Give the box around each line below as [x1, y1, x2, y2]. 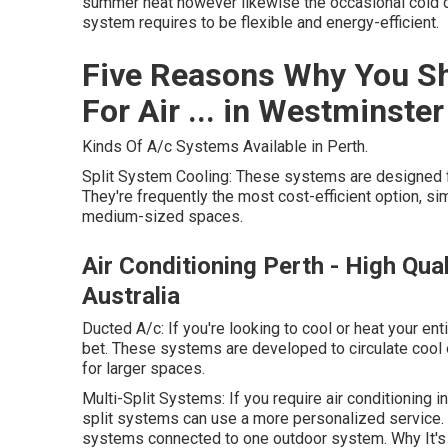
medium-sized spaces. [82, 207, 243, 226]
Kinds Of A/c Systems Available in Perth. [82, 137, 368, 156]
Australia [82, 282, 180, 310]
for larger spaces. [82, 359, 205, 378]
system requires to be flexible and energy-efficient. [82, 13, 439, 32]
